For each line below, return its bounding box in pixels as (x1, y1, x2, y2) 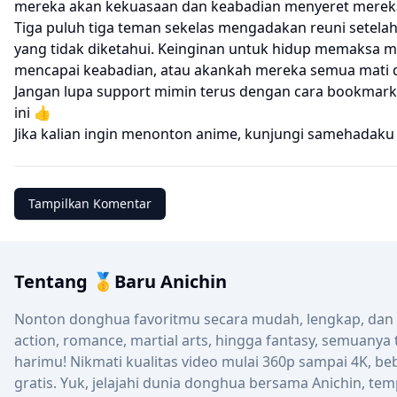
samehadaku (307, 124, 394, 144)
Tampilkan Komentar (28, 195, 152, 212)
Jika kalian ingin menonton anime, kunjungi (14, 124, 307, 144)
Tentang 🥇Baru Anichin (14, 269, 227, 293)
